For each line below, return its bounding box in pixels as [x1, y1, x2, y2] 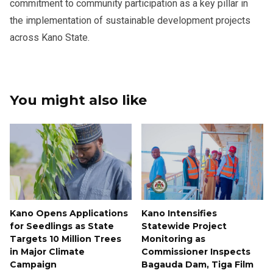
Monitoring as [141, 233, 205, 244]
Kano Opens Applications [10, 207, 128, 219]
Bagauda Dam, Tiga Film [141, 258, 253, 270]
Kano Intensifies [141, 207, 217, 219]
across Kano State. [10, 31, 90, 43]
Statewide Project [141, 220, 227, 232]
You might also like [10, 91, 147, 108]
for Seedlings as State [10, 220, 114, 232]
